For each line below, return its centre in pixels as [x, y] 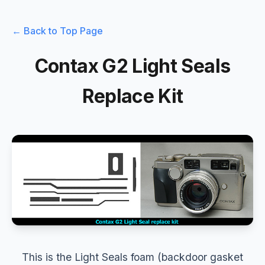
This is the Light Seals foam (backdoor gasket [132, 257]
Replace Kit [132, 96]
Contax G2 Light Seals [132, 66]
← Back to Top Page [57, 31]
